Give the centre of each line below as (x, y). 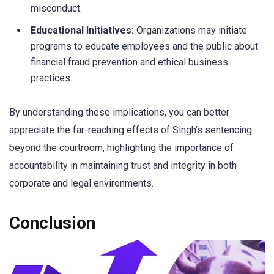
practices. (51, 78)
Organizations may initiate (191, 31)
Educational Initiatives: (82, 31)
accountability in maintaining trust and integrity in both (123, 166)
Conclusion (52, 223)
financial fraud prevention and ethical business (129, 62)
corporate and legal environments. (81, 183)
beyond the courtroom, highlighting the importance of (121, 148)
